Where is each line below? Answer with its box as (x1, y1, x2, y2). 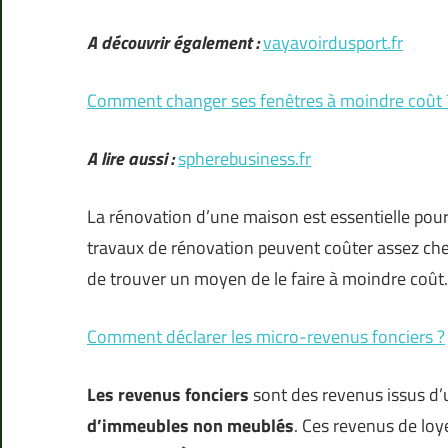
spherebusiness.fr (178, 145, 311, 173)
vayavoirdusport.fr (263, 29, 403, 57)
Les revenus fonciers (87, 381, 249, 409)
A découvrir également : (87, 29, 259, 57)
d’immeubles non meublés (87, 412, 294, 440)
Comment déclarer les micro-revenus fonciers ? (87, 323, 445, 351)
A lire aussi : (87, 145, 174, 173)
